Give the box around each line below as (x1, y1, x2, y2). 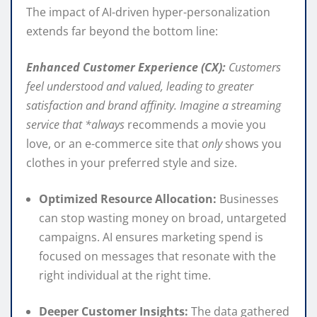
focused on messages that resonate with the (39, 248, 276, 265)
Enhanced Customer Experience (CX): (26, 59, 226, 76)
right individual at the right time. (39, 267, 211, 284)
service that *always (26, 117, 125, 133)
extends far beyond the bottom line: (26, 23, 218, 40)
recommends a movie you (125, 117, 266, 133)
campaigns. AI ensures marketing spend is (39, 229, 263, 246)
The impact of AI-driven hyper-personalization (26, 4, 270, 21)
